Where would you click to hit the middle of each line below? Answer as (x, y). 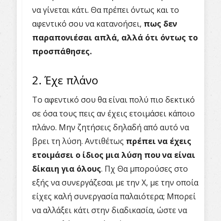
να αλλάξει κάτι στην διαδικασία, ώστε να (110, 210)
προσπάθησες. (62, 51)
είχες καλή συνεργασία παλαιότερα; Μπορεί (114, 196)
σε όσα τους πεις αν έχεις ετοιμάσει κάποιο (113, 113)
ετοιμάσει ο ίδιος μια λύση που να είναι (114, 155)
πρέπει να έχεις (159, 141)
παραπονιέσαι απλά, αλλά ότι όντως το (115, 37)
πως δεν (160, 24)
